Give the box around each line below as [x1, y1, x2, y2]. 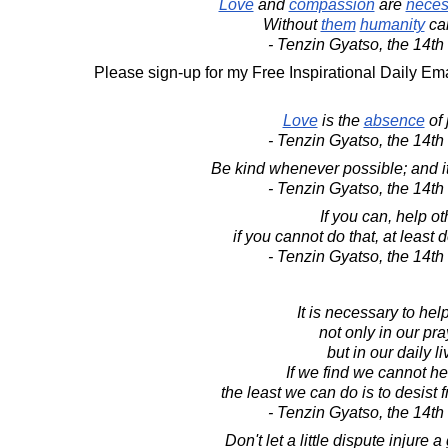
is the [317, 112, 364, 129]
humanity [359, 16, 425, 33]
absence [363, 112, 425, 129]
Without [262, 16, 321, 33]
